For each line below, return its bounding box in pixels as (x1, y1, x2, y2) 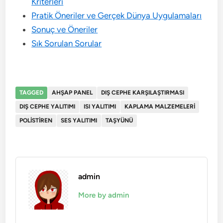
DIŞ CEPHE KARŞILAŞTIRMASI (101, 89, 185, 96)
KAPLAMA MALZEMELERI (124, 103, 196, 110)
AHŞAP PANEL (52, 89, 93, 96)
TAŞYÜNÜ (106, 117, 133, 124)
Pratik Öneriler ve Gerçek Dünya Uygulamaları (31, 10, 202, 20)
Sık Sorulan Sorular (31, 38, 102, 48)
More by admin (78, 191, 129, 200)
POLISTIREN (19, 117, 53, 124)
